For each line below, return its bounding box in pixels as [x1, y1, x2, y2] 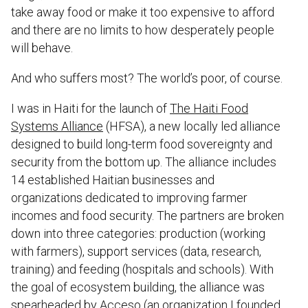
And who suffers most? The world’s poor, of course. [11, 70, 283, 85]
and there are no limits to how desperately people [11, 22, 274, 37]
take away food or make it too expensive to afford [11, 4, 274, 19]
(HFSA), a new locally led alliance [103, 118, 280, 133]
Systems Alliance [11, 118, 103, 133]
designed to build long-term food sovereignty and [11, 136, 272, 151]
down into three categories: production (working [11, 225, 265, 241]
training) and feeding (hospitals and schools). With [11, 261, 274, 276]
